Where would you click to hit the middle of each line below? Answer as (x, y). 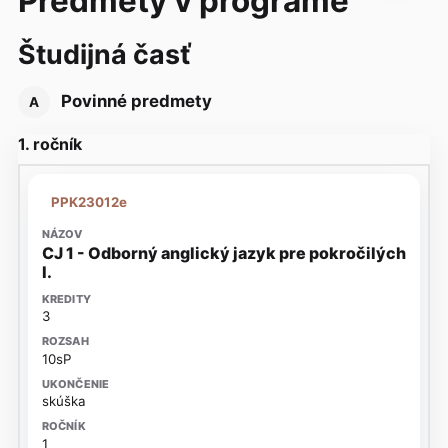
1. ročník (49, 143)
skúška (63, 401)
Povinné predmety (135, 100)
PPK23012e (89, 201)
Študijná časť (104, 53)
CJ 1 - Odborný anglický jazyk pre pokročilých (223, 252)
